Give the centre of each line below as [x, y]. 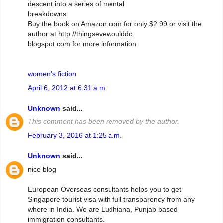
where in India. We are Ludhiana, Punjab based [103, 209]
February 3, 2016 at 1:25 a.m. [75, 135]
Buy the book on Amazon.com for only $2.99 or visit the [115, 24]
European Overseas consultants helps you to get [105, 189]
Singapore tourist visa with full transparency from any [111, 199]
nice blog [42, 169]
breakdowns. [48, 14]
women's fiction [52, 74]
